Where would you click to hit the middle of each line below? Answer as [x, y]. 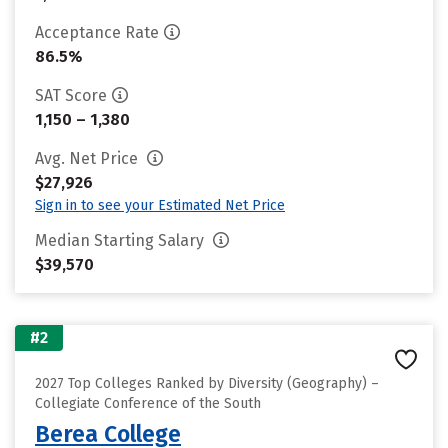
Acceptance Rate [97, 32]
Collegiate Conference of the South [148, 403]
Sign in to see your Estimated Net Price [160, 205]
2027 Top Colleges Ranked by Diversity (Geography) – [207, 383]
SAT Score [71, 95]
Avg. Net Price [88, 158]
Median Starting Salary [121, 240]
